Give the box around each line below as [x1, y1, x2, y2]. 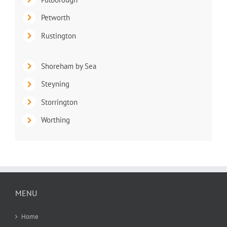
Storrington [41, 97, 78, 107]
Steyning [41, 79, 69, 89]
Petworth [41, 13, 70, 23]
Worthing [41, 115, 70, 125]
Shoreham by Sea [41, 61, 96, 71]
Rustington [41, 30, 76, 41]
